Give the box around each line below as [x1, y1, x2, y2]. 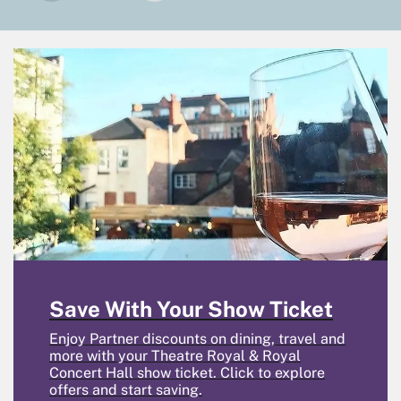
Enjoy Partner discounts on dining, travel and [49, 329, 346, 347]
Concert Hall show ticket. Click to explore [49, 363, 325, 381]
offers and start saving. [49, 380, 202, 398]
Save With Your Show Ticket [49, 295, 333, 321]
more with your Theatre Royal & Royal [49, 346, 301, 364]
